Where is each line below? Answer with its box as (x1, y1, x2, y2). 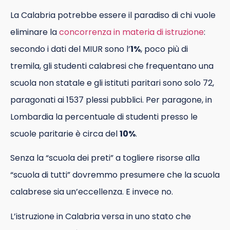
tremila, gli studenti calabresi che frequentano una (10, 60, 214, 72)
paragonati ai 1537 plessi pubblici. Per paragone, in (10, 93, 212, 106)
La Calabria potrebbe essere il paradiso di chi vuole (10, 9, 216, 21)
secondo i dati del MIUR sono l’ (10, 43, 130, 55)
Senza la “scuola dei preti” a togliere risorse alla (10, 152, 200, 164)
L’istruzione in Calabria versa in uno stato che (10, 210, 191, 222)
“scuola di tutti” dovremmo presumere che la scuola (10, 169, 220, 181)
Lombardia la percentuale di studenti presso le (10, 110, 198, 123)
